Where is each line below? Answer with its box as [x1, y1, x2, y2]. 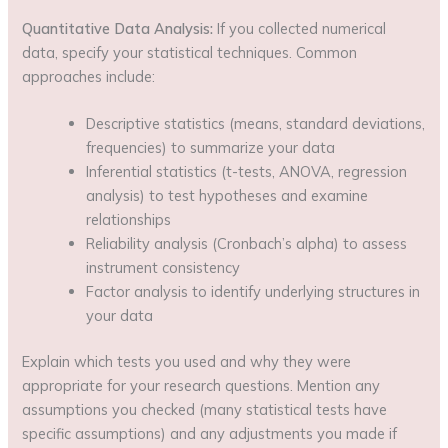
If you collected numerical [213, 18, 387, 38]
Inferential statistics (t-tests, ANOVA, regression [86, 161, 408, 181]
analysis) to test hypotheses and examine [86, 185, 369, 205]
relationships [86, 209, 172, 229]
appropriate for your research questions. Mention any [22, 375, 381, 395]
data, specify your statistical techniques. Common [22, 42, 358, 62]
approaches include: [22, 66, 156, 86]
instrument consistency [86, 257, 241, 277]
